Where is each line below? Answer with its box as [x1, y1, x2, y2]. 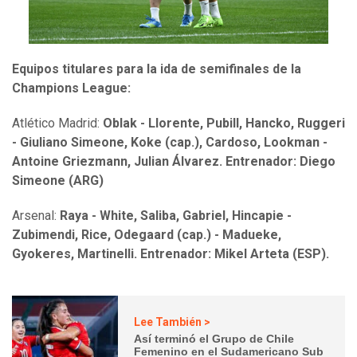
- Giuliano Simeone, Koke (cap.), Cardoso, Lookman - [12, 134, 328, 150]
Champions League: [12, 80, 131, 96]
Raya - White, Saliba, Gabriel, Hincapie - [60, 207, 292, 223]
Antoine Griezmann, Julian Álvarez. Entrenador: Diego [12, 153, 335, 169]
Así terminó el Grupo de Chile [134, 332, 295, 346]
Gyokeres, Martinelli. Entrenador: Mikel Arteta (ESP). [12, 245, 329, 261]
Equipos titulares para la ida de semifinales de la [12, 61, 301, 76]
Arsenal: [12, 207, 60, 223]
